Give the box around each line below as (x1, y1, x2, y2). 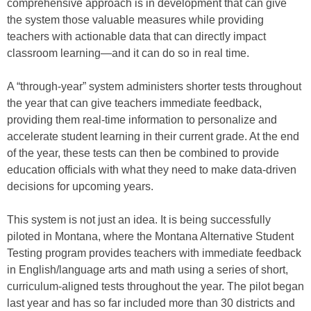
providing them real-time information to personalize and (7, 113, 277, 126)
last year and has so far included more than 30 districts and (7, 296, 295, 309)
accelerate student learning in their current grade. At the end (7, 130, 299, 142)
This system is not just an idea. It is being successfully (7, 213, 271, 226)
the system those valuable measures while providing (7, 13, 264, 26)
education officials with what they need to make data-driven (7, 163, 296, 176)
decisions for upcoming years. (7, 180, 153, 192)
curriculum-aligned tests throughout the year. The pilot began (7, 280, 304, 292)
